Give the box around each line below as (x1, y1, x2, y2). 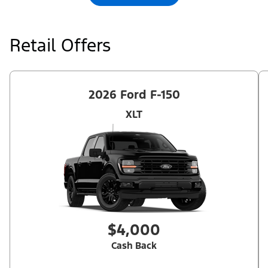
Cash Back (111, 240, 157, 251)
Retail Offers (10, 34, 111, 56)
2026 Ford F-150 (88, 87, 180, 102)
